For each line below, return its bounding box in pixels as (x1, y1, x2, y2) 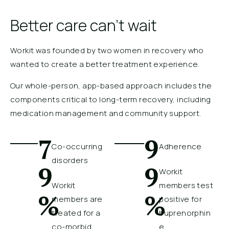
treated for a (52, 208, 101, 219)
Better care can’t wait (10, 15, 157, 36)
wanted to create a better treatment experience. (10, 59, 200, 70)
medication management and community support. (10, 108, 201, 119)
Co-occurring (52, 141, 103, 152)
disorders (52, 155, 88, 166)
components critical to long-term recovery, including (10, 94, 211, 105)
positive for (159, 194, 202, 205)
